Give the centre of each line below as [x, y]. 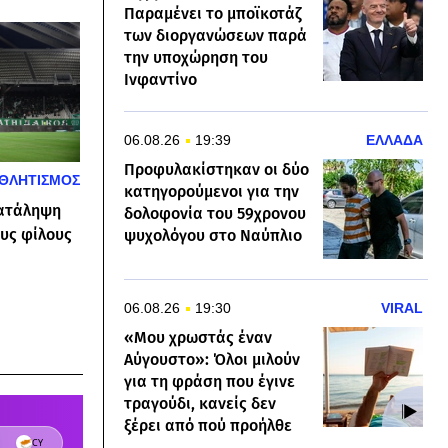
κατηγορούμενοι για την [211, 192]
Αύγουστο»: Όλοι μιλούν [212, 360]
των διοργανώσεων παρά [215, 36]
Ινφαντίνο [160, 80]
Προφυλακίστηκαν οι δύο [216, 170]
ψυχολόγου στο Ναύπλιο [213, 236]
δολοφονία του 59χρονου [215, 214]
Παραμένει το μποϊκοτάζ [212, 14]
